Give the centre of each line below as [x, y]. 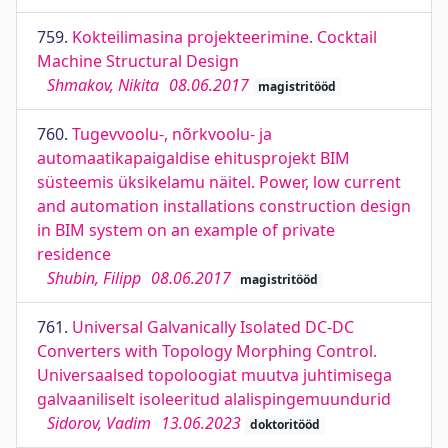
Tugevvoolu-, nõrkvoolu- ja [172, 134]
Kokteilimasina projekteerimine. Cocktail [224, 37]
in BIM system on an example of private [186, 230]
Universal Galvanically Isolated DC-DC [213, 327]
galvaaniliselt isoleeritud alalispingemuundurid [214, 399]
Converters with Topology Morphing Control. [207, 351]
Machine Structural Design [138, 61]
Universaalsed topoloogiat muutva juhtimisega [214, 375]
